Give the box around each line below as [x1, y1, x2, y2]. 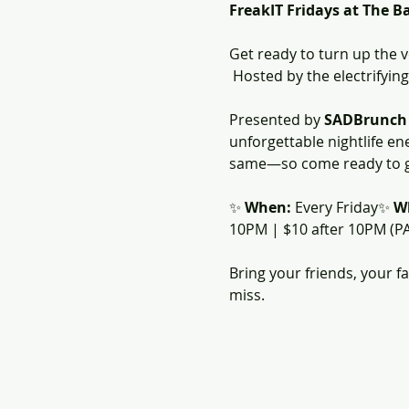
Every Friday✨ [290, 197, 393, 217]
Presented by [228, 110, 324, 130]
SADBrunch [323, 110, 407, 130]
